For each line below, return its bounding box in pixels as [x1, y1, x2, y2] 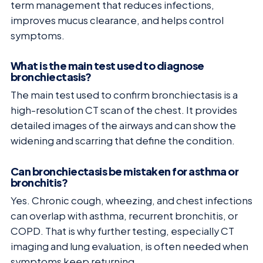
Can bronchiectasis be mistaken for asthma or [11, 164, 239, 178]
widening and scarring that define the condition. [11, 134, 235, 147]
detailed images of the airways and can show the [11, 119, 236, 132]
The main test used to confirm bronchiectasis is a [11, 89, 238, 102]
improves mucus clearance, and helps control [11, 14, 224, 26]
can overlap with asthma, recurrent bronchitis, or [11, 210, 238, 222]
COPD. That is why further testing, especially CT [11, 225, 234, 238]
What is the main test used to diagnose [11, 59, 204, 73]
